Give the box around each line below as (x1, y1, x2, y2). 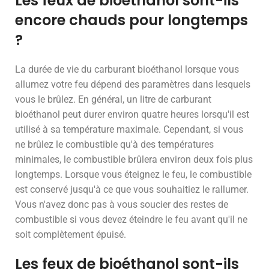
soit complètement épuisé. (15, 229, 126, 240)
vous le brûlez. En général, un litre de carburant (15, 94, 211, 105)
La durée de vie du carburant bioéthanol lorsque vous (15, 64, 239, 75)
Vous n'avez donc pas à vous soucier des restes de (15, 199, 228, 210)
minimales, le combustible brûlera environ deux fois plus (15, 154, 253, 165)
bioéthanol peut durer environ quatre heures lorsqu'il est (15, 109, 249, 120)
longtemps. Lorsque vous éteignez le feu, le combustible (15, 169, 252, 180)
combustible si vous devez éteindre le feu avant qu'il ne (15, 214, 247, 225)
